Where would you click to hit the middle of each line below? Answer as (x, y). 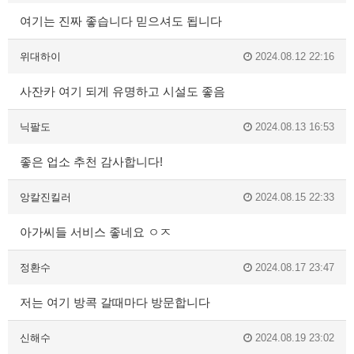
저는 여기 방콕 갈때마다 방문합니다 (115, 303)
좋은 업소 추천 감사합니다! (91, 162)
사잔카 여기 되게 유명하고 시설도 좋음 (122, 92)
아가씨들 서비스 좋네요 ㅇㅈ (96, 232)
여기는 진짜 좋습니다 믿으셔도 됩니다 (121, 21)
